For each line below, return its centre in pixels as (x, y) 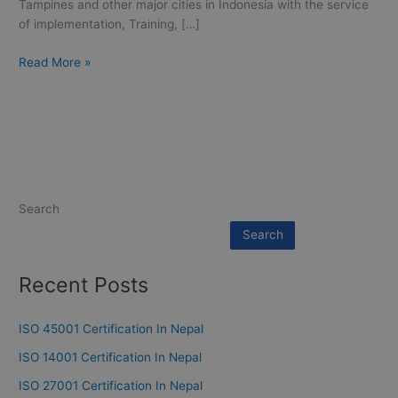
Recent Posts (84, 284)
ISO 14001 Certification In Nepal (111, 358)
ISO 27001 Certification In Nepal (111, 386)
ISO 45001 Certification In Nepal (111, 329)
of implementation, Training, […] (110, 24)
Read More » (55, 62)
